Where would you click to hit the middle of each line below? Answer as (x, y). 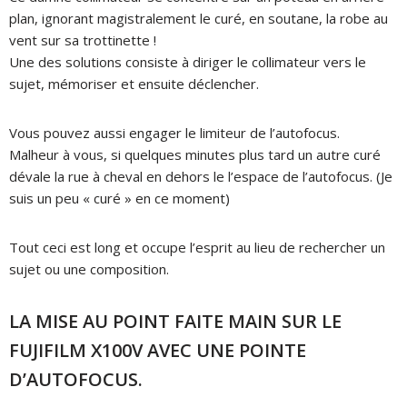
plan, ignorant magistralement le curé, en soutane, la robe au (199, 18)
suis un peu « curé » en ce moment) (119, 198)
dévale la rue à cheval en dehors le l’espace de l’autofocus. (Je (201, 176)
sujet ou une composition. (89, 268)
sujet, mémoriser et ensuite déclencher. (134, 83)
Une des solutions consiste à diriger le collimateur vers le (188, 61)
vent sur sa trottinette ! (83, 40)
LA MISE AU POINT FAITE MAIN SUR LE (175, 321)
